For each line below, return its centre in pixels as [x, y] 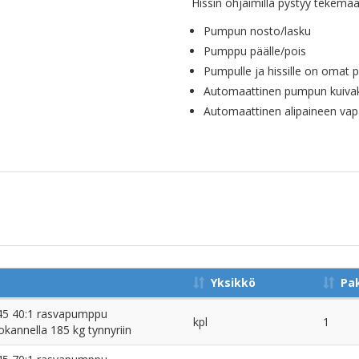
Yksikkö [233, 282]
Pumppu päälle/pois [255, 51]
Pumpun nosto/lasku [257, 31]
